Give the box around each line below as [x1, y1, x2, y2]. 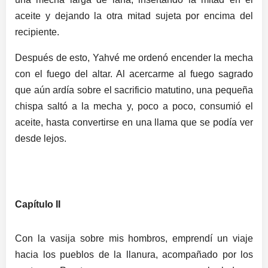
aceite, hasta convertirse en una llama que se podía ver [15, 117, 253, 127]
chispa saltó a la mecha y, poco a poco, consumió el [15, 100, 253, 111]
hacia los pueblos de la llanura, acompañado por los [15, 249, 253, 260]
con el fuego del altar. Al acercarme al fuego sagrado [15, 68, 253, 79]
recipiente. [15, 26, 59, 37]
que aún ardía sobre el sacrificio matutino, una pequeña [15, 84, 253, 95]
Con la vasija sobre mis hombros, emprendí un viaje [15, 233, 253, 243]
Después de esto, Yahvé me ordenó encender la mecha [15, 52, 253, 63]
